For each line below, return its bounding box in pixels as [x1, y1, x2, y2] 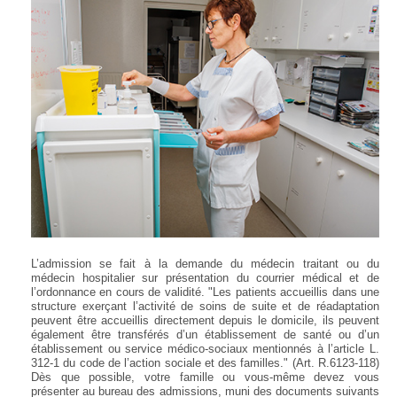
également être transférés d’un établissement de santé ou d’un [31, 327, 379, 341]
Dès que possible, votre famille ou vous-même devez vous [31, 370, 379, 384]
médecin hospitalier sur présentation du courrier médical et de [31, 270, 379, 284]
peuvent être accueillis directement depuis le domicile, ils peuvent [31, 313, 379, 327]
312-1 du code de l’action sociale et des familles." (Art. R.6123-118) [31, 355, 379, 370]
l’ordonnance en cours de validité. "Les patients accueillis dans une [31, 284, 379, 299]
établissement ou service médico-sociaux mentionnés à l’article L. [31, 341, 379, 355]
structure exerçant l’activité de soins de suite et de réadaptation [31, 299, 379, 313]
